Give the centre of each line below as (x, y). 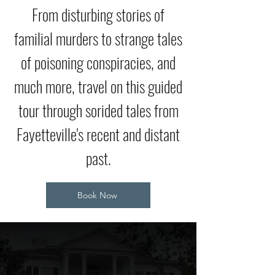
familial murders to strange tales (98, 38)
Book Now (97, 195)
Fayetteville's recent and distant (98, 134)
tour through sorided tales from (98, 110)
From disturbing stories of (98, 14)
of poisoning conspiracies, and (98, 62)
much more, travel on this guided (98, 86)
